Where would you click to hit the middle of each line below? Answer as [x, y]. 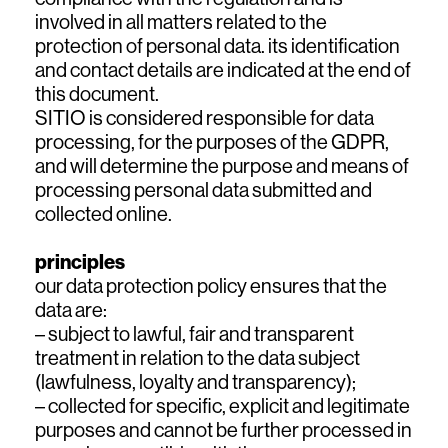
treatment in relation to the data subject [197, 357]
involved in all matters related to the [181, 21]
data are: [71, 309]
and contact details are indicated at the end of [223, 69]
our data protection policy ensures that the [211, 285]
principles [80, 261]
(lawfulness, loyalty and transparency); [195, 381]
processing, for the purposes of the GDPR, [212, 141]
